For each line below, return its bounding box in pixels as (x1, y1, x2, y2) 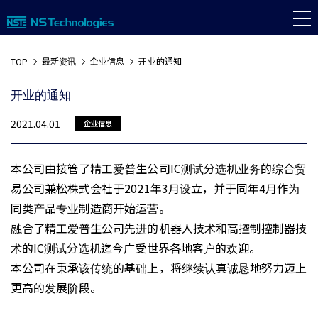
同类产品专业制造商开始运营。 (11, 199, 170, 216)
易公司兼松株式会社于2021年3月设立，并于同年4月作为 (11, 180, 300, 197)
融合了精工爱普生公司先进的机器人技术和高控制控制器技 (11, 219, 307, 236)
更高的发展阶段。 (11, 279, 102, 296)
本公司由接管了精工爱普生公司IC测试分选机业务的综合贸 (11, 160, 307, 177)
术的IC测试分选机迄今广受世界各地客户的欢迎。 (11, 239, 261, 256)
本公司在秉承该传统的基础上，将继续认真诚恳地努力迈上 (11, 259, 307, 276)
